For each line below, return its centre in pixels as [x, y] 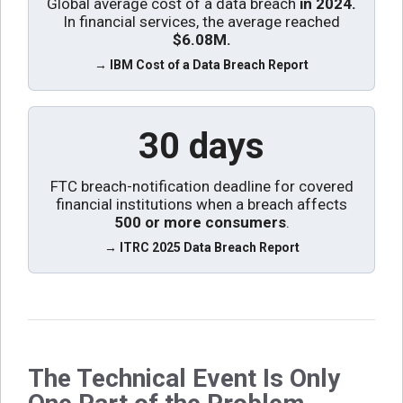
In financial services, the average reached [201, 21]
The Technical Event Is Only [184, 378]
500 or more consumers [200, 222]
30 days [201, 146]
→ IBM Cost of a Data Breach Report [201, 64]
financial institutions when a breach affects [201, 204]
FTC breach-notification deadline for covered [201, 186]
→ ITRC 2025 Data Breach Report [201, 247]
